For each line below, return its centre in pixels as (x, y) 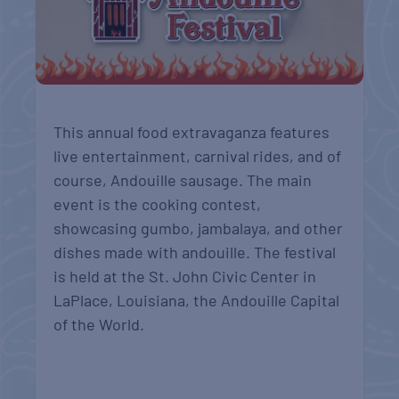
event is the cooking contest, (158, 204)
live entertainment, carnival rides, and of (198, 156)
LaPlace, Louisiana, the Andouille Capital (197, 301)
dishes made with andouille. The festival (195, 252)
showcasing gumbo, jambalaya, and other (199, 228)
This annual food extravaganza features (192, 132)
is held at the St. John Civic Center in (185, 277)
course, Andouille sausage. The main (183, 180)
